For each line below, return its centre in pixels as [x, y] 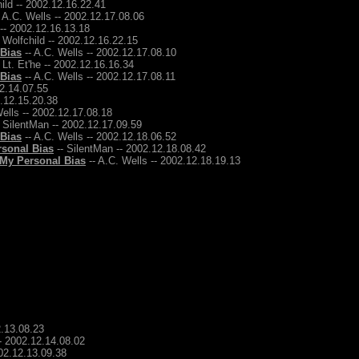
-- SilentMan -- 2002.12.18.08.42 [130, 149]
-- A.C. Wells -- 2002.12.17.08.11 [99, 77]
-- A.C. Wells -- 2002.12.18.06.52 [99, 137]
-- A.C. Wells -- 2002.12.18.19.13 [163, 161]
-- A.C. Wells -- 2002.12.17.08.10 [99, 52]
